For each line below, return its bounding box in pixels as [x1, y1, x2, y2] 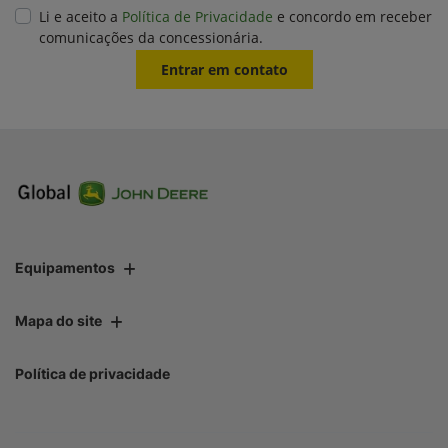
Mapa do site [15, 312, 102, 330]
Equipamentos [15, 259, 115, 277]
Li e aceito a [39, 7, 122, 27]
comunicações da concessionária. [39, 28, 263, 48]
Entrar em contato [160, 60, 288, 80]
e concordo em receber [273, 7, 432, 27]
